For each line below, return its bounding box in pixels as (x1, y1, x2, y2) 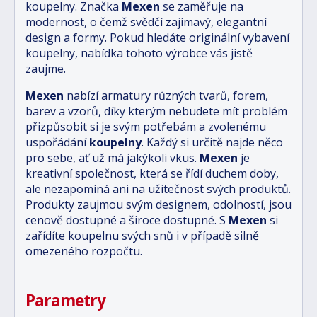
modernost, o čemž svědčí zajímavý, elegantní (25, 14, 267, 30)
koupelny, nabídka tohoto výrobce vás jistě (25, 45, 253, 62)
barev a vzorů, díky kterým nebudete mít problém (25, 103, 287, 120)
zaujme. (25, 61, 66, 77)
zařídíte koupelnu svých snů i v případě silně (25, 228, 259, 244)
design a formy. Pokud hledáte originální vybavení (25, 30, 289, 46)
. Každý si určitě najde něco (142, 134, 283, 151)
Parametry (25, 289, 105, 312)
